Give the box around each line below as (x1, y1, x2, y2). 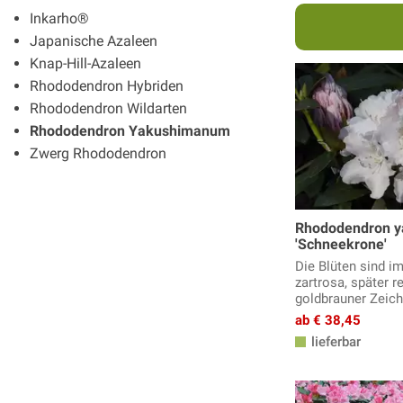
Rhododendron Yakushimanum (30, 121, 230, 139)
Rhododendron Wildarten (30, 99, 187, 117)
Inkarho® (30, 9, 89, 27)
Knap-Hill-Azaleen (30, 54, 141, 72)
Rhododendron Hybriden (30, 76, 184, 94)
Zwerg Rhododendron (30, 144, 166, 162)
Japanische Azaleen (30, 31, 157, 49)
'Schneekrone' (295, 236, 387, 254)
